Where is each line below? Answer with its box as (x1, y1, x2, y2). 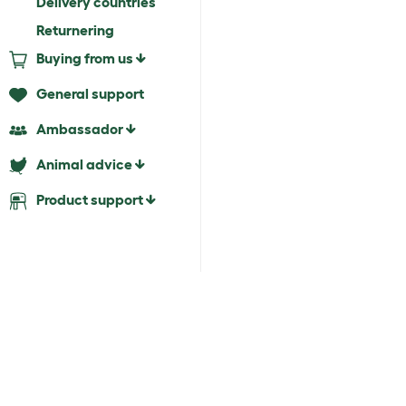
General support (36, 85, 144, 102)
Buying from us (36, 50, 133, 67)
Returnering (36, 22, 114, 39)
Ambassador (36, 121, 123, 138)
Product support (36, 191, 143, 208)
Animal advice (36, 156, 132, 173)
